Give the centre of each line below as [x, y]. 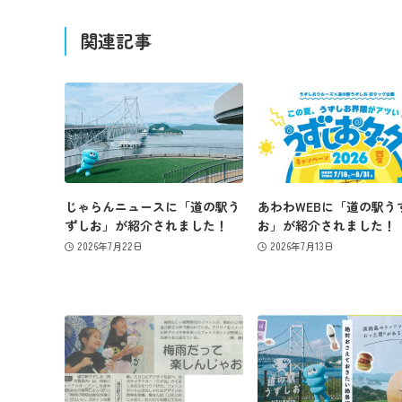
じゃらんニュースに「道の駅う [153, 206]
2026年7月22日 [109, 246]
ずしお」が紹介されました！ [146, 225]
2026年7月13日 [301, 246]
